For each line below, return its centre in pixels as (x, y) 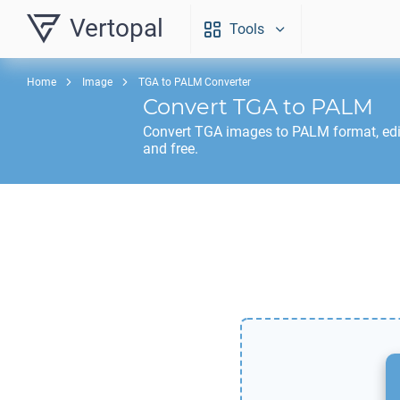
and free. (171, 149)
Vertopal (117, 28)
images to (257, 132)
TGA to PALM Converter (195, 82)
